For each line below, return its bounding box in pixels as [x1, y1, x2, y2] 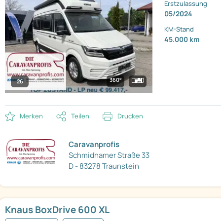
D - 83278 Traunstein [69, 160, 140, 171]
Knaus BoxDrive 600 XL [5, 203, 110, 217]
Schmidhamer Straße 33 [69, 149, 150, 160]
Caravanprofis [69, 139, 120, 149]
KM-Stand [164, 25, 194, 34]
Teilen [71, 111, 89, 121]
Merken [20, 111, 43, 121]
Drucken [117, 111, 143, 121]
